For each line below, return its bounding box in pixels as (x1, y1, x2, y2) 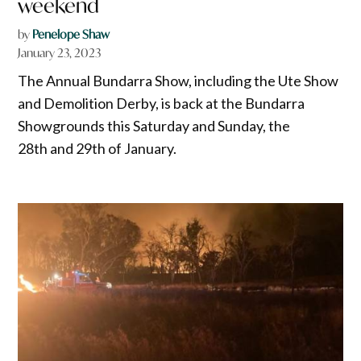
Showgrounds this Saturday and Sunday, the (18, 116, 291, 135)
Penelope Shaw (32, 26, 110, 42)
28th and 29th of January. (18, 139, 177, 157)
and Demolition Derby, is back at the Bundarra (18, 93, 305, 112)
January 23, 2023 (18, 44, 102, 60)
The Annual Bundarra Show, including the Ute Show (18, 71, 339, 89)
